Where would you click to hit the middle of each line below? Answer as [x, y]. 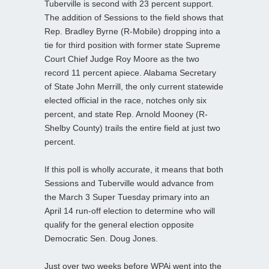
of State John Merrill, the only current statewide [134, 86]
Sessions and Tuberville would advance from [129, 183]
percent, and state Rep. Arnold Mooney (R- [126, 114]
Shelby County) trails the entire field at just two [132, 128]
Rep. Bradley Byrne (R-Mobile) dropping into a [132, 31]
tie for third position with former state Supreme [132, 45]
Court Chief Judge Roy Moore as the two [122, 59]
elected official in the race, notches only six [125, 100]
